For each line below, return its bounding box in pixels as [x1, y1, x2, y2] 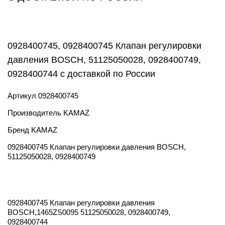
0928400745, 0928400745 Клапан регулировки [8, 41, 201, 51]
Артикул [8, 91, 38, 100]
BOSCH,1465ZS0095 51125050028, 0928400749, [8, 208, 170, 216]
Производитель [8, 108, 63, 117]
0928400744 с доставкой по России [8, 69, 155, 79]
